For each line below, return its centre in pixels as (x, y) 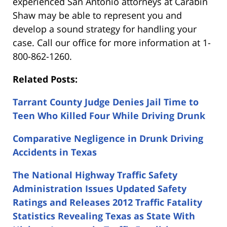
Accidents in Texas (55, 152)
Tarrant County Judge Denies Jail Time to (106, 102)
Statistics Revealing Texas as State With (104, 216)
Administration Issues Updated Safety (100, 189)
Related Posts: (45, 79)
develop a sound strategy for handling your (105, 29)
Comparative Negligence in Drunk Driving (108, 139)
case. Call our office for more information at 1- (112, 43)
